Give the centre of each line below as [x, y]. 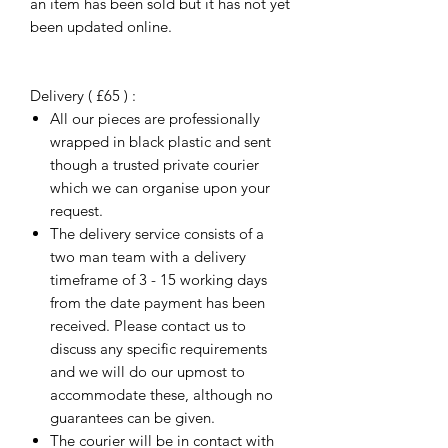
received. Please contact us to [148, 326]
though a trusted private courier [154, 165]
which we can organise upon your [160, 188]
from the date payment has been [157, 303]
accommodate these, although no [161, 395]
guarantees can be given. [132, 418]
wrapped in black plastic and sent [160, 142]
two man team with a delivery [148, 257]
